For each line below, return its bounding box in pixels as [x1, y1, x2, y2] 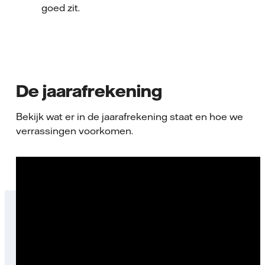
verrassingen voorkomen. [16, 124, 133, 137]
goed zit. [41, 2, 82, 14]
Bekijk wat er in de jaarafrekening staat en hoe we [16, 110, 243, 122]
